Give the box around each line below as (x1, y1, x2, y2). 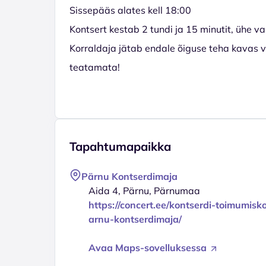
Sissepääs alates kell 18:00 (69, 4, 191, 16)
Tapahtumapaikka (69, 138, 171, 154)
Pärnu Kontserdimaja (81, 170, 178, 182)
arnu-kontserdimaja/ (88, 213, 182, 225)
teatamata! (69, 61, 120, 73)
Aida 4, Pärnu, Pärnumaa (88, 184, 200, 197)
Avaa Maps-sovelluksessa (88, 241, 209, 254)
